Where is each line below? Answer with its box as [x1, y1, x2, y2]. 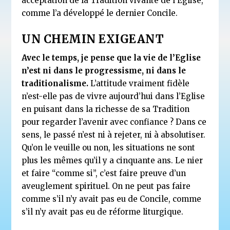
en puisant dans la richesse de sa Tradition [22, 104, 190, 114]
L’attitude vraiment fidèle [88, 78, 190, 88]
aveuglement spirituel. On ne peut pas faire [22, 181, 191, 191]
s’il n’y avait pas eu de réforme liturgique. [22, 206, 184, 217]
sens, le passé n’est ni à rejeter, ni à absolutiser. [22, 129, 206, 140]
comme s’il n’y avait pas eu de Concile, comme [22, 194, 202, 204]
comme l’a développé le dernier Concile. [22, 8, 178, 18]
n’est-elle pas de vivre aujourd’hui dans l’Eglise [22, 91, 205, 101]
